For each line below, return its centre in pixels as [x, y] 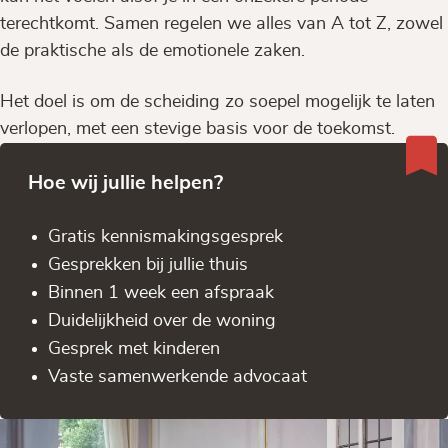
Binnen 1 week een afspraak [161, 292]
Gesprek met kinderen [134, 348]
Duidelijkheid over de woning [162, 320]
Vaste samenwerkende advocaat [177, 376]
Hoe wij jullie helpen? [125, 182]
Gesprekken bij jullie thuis [148, 264]
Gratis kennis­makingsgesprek [165, 236]
